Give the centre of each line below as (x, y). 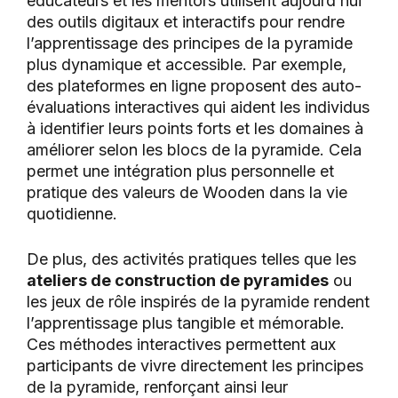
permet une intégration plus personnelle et (180, 171)
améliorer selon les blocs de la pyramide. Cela (194, 150)
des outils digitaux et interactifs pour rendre (186, 22)
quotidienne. (72, 214)
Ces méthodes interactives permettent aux (181, 345)
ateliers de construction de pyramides (178, 281)
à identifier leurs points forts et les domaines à (195, 129)
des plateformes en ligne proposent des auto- (194, 86)
